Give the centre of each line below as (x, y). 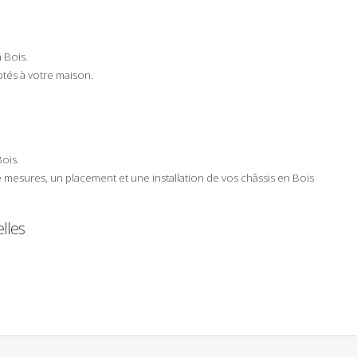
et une (134, 177)
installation (178, 177)
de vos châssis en (248, 177)
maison (73, 75)
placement (91, 177)
